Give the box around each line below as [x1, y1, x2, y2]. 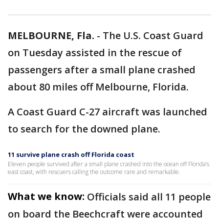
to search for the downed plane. [8, 122, 163, 135]
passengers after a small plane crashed [8, 63, 196, 76]
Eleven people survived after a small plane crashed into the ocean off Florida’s [8, 160, 209, 168]
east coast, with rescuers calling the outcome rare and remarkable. [8, 168, 180, 176]
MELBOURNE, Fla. [8, 29, 94, 42]
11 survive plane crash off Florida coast [8, 150, 134, 159]
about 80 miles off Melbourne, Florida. [8, 80, 189, 93]
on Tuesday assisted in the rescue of [8, 46, 182, 59]
